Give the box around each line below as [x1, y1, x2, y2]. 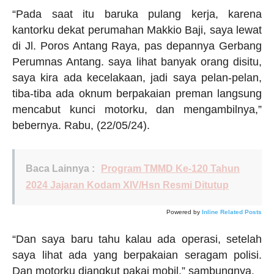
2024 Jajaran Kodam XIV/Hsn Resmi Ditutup [26, 180, 229, 191]
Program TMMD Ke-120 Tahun [101, 163, 240, 174]
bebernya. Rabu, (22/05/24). [12, 119, 150, 132]
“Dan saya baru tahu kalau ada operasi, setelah [12, 233, 262, 246]
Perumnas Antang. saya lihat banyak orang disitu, [12, 56, 262, 68]
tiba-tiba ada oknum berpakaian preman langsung [12, 87, 262, 100]
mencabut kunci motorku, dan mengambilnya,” [12, 103, 262, 116]
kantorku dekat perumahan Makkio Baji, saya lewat [12, 24, 262, 37]
